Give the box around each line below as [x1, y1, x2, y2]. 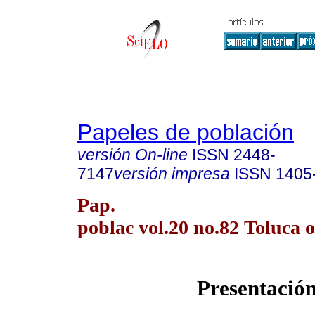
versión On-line [77, 146, 188, 164]
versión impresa [114, 165, 230, 183]
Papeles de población [77, 120, 294, 145]
